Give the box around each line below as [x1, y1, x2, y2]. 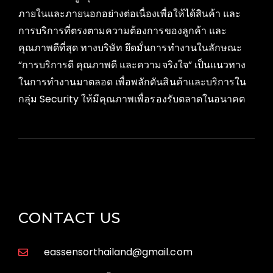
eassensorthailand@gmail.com [44, 244, 193, 259]
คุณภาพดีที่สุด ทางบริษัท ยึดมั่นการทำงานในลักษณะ [18, 40, 242, 55]
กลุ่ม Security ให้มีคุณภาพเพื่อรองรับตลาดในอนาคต [18, 91, 245, 106]
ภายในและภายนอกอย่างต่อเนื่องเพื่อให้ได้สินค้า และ [18, 6, 241, 21]
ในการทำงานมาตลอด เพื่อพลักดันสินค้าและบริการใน [18, 74, 246, 89]
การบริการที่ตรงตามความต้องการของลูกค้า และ [18, 23, 227, 38]
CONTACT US [18, 208, 121, 227]
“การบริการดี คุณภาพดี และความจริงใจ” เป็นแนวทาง [18, 57, 246, 72]
